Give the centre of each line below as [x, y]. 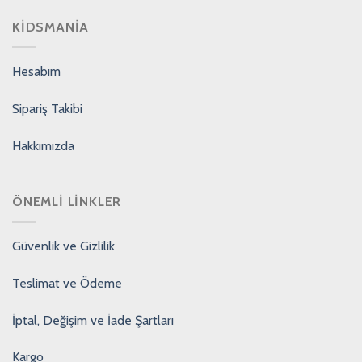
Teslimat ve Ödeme [67, 283]
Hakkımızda [43, 145]
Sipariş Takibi [47, 108]
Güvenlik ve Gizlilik [63, 246]
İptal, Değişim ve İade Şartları [93, 320]
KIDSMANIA [51, 27]
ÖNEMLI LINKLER [67, 202]
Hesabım [36, 72]
